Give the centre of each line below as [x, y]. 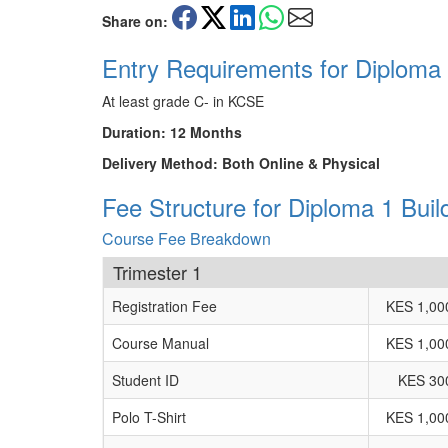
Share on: [135, 21]
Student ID [145, 380]
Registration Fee [164, 306]
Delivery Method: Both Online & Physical [241, 163]
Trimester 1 [157, 272]
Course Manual [160, 343]
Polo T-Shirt [149, 417]
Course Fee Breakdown [186, 238]
